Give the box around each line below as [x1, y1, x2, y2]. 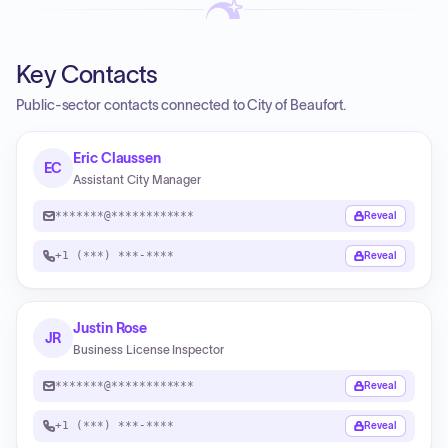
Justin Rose [73, 320, 148, 336]
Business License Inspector [73, 343, 225, 356]
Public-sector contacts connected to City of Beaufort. [16, 97, 347, 113]
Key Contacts [16, 61, 158, 88]
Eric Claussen [73, 150, 162, 166]
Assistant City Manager [73, 173, 202, 186]
